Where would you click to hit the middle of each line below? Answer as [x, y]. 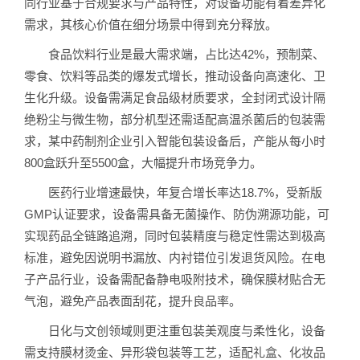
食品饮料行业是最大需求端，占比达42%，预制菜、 [174, 54]
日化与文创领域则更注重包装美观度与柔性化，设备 [175, 330]
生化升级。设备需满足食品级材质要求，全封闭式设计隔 [175, 97]
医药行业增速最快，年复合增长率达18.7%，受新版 [173, 192]
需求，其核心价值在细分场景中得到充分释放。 [151, 24]
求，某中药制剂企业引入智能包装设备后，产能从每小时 [175, 141]
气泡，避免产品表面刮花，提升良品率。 [133, 301]
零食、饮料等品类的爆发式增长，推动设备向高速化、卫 [175, 76]
